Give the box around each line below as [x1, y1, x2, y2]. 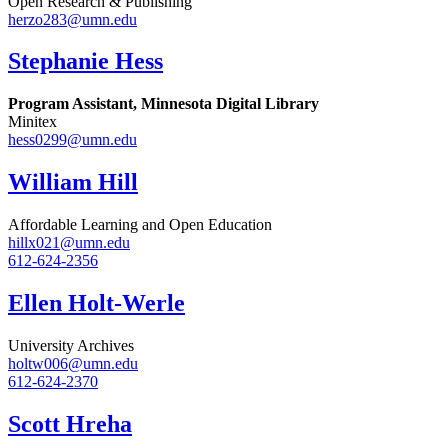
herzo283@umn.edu [8, 10, 137, 28]
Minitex [8, 113, 57, 131]
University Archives [8, 336, 134, 354]
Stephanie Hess [8, 48, 163, 75]
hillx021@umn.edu [8, 234, 130, 252]
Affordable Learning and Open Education [8, 216, 272, 234]
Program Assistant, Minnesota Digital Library [8, 95, 319, 113]
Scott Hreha [8, 410, 132, 437]
